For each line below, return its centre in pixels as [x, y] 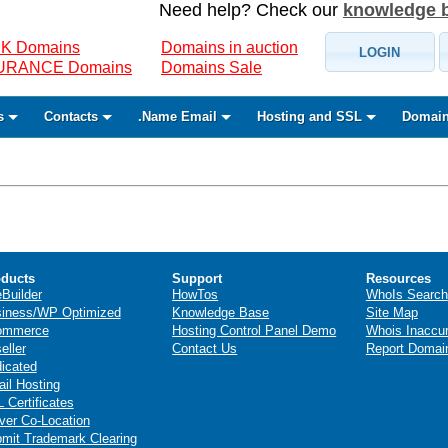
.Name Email [177, 116]
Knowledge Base [221, 312]
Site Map [391, 312]
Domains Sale [211, 67]
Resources [398, 278]
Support [197, 278]
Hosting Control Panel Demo [254, 330]
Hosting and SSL [309, 116]
